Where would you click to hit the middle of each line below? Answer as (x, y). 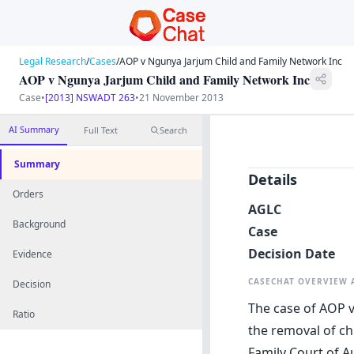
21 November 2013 (181, 98)
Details (273, 180)
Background (39, 224)
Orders (28, 194)
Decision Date (292, 254)
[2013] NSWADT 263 (90, 98)
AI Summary (34, 129)
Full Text (101, 130)
